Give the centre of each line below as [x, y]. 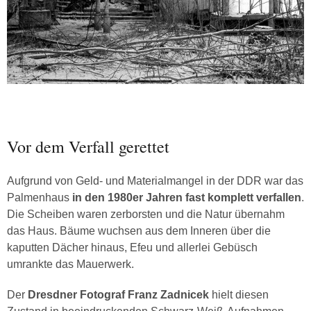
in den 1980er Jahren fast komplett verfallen [185, 198]
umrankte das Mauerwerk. [70, 264]
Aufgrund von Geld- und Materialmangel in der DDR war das [155, 181]
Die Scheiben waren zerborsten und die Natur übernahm [146, 215]
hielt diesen [240, 295]
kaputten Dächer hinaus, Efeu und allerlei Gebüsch [132, 248]
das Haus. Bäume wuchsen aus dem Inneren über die [139, 231]
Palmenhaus [38, 198]
